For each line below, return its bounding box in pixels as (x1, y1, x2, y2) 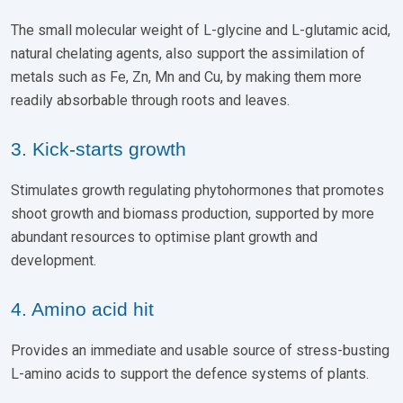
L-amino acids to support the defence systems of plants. (11, 364, 369, 382)
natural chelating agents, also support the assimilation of (11, 44, 365, 62)
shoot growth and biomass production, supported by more (11, 204, 374, 222)
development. (11, 251, 96, 269)
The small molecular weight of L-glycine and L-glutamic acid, (11, 21, 390, 39)
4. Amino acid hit (11, 298, 154, 319)
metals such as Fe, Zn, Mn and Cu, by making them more (11, 67, 362, 85)
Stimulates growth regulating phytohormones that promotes (11, 181, 384, 199)
